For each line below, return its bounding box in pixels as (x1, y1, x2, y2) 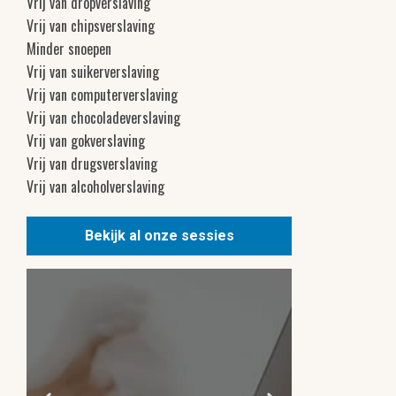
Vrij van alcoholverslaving (27, 175, 164, 197)
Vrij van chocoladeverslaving (27, 106, 180, 128)
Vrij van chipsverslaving (27, 14, 155, 36)
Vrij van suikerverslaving (27, 60, 159, 82)
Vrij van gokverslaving (27, 129, 145, 151)
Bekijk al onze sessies (84, 226, 234, 244)
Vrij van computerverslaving (27, 83, 178, 105)
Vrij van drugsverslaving (27, 152, 157, 174)
